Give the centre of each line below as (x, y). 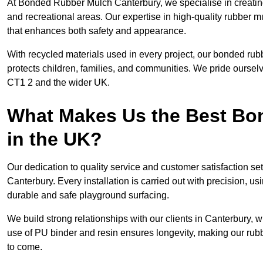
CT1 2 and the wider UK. (58, 83)
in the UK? (55, 139)
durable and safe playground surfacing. (88, 195)
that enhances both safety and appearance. (97, 31)
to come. (25, 247)
